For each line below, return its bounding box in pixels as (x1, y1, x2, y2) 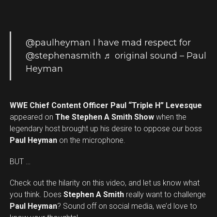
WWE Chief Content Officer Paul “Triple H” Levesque (10, 101, 202, 110)
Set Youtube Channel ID (147, 201, 157, 211)
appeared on (10, 112, 53, 122)
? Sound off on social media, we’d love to (57, 201, 197, 211)
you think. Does (10, 190, 62, 199)
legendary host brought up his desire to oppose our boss (10, 124, 202, 133)
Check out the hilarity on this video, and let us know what (10, 178, 200, 187)
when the (154, 112, 186, 122)
